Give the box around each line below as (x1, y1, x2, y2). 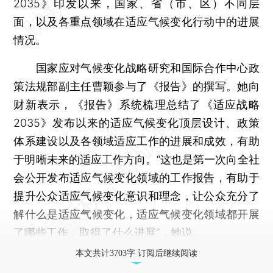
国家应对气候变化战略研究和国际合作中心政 (13, 61, 260, 74)
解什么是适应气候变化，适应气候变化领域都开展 (13, 207, 260, 221)
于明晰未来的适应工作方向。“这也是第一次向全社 (13, 152, 260, 166)
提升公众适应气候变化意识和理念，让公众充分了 (13, 189, 260, 202)
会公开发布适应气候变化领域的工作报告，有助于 (13, 171, 260, 184)
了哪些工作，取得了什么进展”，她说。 (13, 225, 207, 239)
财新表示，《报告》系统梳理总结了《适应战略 (13, 97, 260, 111)
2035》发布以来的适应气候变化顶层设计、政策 (13, 116, 260, 129)
